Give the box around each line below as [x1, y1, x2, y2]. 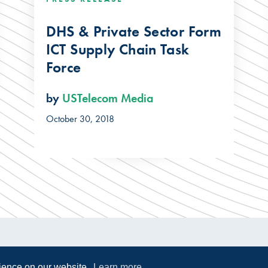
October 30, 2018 [45, 112, 114, 126]
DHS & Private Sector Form [45, 21, 222, 41]
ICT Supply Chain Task [45, 39, 190, 59]
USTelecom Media [62, 90, 153, 106]
